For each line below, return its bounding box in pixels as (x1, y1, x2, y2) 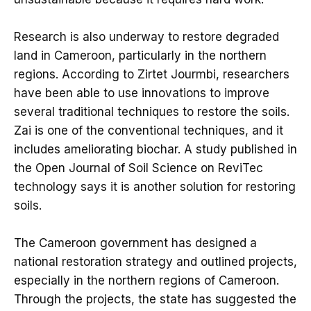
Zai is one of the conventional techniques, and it (14, 123, 283, 137)
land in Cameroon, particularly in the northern (14, 48, 267, 62)
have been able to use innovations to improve (14, 85, 269, 100)
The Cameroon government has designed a (14, 235, 257, 250)
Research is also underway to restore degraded (14, 29, 279, 44)
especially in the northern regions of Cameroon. (14, 273, 279, 287)
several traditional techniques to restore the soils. (14, 104, 289, 119)
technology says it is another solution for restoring (14, 179, 296, 194)
